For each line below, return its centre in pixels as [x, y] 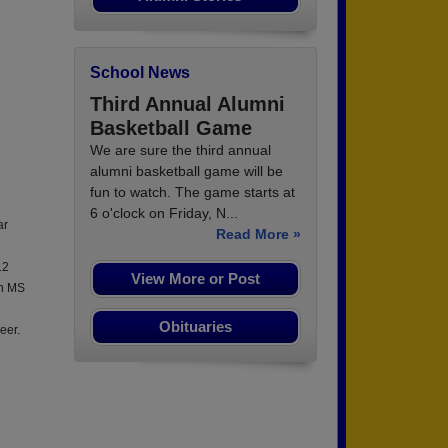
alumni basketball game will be [186, 171]
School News [140, 73]
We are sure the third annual [180, 150]
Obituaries [195, 327]
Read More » [258, 234]
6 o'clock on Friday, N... [164, 213]
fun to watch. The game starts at [192, 192]
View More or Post [195, 279]
